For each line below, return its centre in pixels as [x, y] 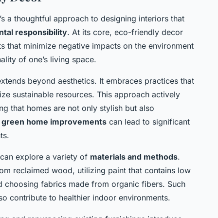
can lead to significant [148, 121]
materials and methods [134, 156]
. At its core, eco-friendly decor [125, 32]
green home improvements [54, 121]
